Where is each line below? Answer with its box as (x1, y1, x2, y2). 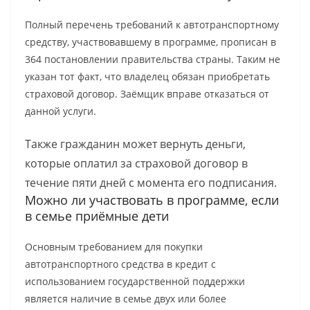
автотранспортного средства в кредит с (25, 257, 216, 271)
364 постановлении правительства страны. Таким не (25, 52, 280, 66)
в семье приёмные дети (25, 207, 169, 224)
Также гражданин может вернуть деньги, (25, 136, 246, 152)
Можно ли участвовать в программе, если (25, 191, 279, 208)
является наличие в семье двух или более (25, 291, 226, 305)
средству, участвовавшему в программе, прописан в (25, 35, 276, 48)
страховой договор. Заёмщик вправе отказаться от (25, 86, 269, 100)
